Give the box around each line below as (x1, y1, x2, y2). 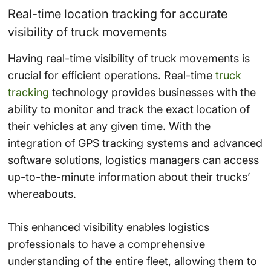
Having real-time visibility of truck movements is (7, 51, 250, 65)
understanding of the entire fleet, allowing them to (7, 254, 257, 267)
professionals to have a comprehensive (7, 237, 205, 250)
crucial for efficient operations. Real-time (7, 68, 215, 82)
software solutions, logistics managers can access (7, 153, 259, 166)
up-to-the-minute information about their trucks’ (7, 170, 250, 183)
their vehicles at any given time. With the (7, 119, 211, 132)
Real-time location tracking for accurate (7, 6, 227, 21)
